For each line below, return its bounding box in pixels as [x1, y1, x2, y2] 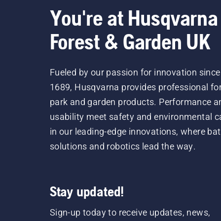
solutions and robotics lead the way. [49, 141, 196, 152]
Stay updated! [49, 184, 124, 200]
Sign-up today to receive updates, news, [49, 207, 211, 218]
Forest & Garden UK [49, 29, 211, 54]
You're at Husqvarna [49, 5, 218, 31]
